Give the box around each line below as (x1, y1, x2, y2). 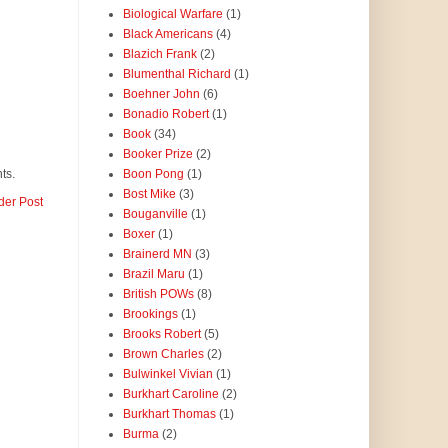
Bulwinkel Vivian (122, 367, 213, 382)
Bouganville (122, 207, 188, 222)
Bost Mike (122, 187, 176, 202)
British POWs (122, 287, 194, 302)
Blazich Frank (122, 47, 197, 62)
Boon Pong (122, 167, 184, 182)
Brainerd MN (122, 247, 192, 262)
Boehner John (122, 87, 200, 102)
